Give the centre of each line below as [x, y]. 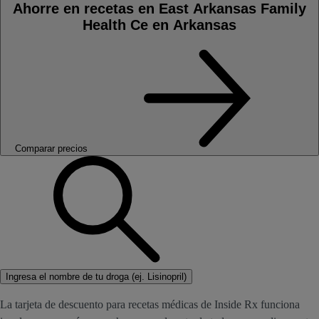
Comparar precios [51, 149]
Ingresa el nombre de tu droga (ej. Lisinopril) [96, 277]
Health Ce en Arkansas [159, 25]
